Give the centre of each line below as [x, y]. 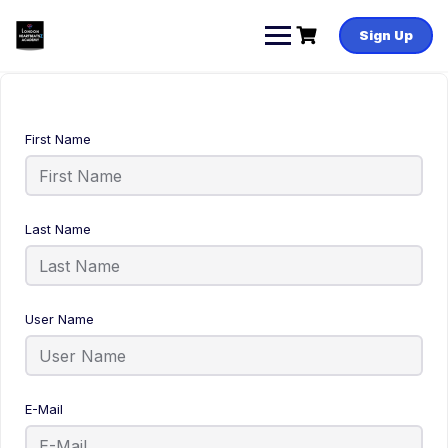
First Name [58, 139]
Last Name [58, 229]
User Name [59, 319]
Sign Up [386, 35]
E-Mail [44, 409]
